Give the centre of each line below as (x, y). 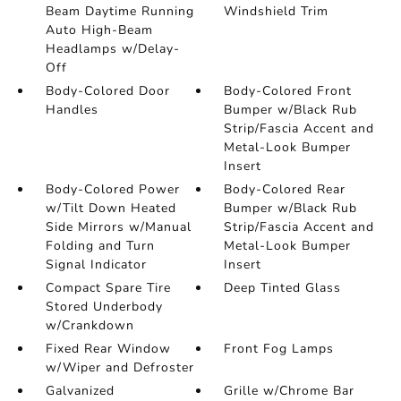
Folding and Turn (100, 246)
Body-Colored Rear (285, 189)
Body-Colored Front (288, 91)
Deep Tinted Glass (283, 288)
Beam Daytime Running (119, 11)
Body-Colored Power (112, 189)
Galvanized (80, 391)
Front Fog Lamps (279, 349)
